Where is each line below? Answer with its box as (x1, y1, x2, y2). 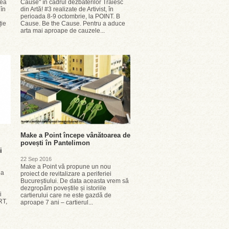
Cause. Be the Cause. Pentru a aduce (20, 20, 125, 27)
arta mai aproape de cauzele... (20, 27, 105, 34)
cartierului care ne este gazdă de (20, 192, 111, 199)
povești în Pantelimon (20, 139, 90, 147)
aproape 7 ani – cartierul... (20, 199, 93, 206)
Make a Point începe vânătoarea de (20, 131, 130, 139)
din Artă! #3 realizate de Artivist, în (20, 6, 113, 13)
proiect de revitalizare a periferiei (20, 170, 111, 177)
